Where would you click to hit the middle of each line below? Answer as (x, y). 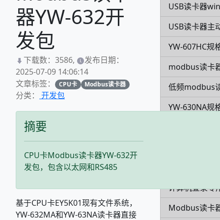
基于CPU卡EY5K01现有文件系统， (76, 203)
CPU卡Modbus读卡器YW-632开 (81, 155)
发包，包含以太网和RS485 (71, 167)
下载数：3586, (50, 60)
